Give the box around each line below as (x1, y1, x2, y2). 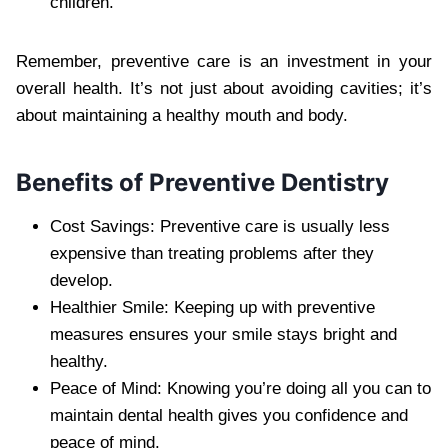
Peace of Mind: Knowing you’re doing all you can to (50, 378, 431, 398)
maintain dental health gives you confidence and (50, 405, 408, 425)
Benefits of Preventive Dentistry (16, 167, 389, 197)
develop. (50, 270, 113, 290)
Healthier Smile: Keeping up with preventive (50, 297, 375, 317)
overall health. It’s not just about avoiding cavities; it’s (16, 78, 432, 98)
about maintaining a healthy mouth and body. (16, 105, 348, 125)
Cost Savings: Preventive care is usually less (50, 216, 390, 236)
